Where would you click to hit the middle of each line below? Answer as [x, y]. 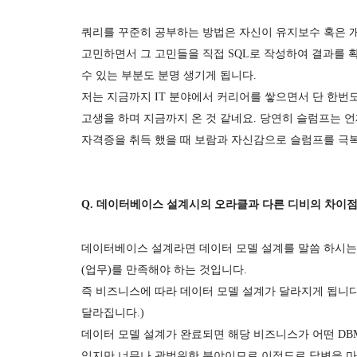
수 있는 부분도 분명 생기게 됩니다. [171, 75]
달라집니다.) [114, 313]
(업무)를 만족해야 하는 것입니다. [166, 270]
